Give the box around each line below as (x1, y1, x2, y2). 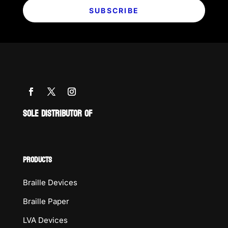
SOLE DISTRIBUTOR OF (22, 105, 93, 122)
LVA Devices (22, 215, 68, 225)
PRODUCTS (22, 152, 52, 167)
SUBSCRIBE (89, 6, 139, 15)
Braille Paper (22, 196, 69, 206)
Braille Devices (22, 178, 77, 187)
